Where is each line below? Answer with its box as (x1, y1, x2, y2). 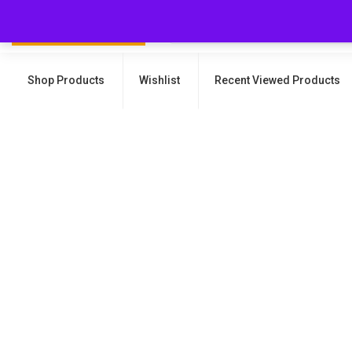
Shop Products (27, 74, 104, 86)
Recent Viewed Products (214, 74, 340, 86)
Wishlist (139, 74, 180, 86)
